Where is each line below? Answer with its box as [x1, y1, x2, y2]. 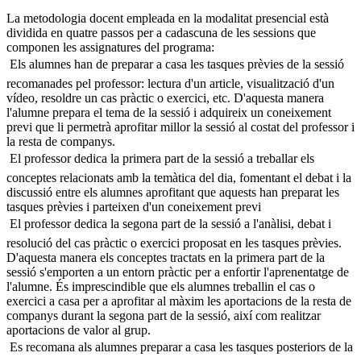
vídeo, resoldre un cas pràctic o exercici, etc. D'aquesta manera [6, 91, 324, 105]
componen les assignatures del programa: [6, 40, 214, 54]
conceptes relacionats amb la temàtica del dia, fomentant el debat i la [6, 171, 351, 185]
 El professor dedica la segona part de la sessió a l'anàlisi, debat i [6, 217, 331, 230]
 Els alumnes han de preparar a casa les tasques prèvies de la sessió [6, 57, 344, 71]
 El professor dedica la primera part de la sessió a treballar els [6, 151, 314, 165]
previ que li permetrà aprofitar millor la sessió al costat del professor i [6, 120, 355, 134]
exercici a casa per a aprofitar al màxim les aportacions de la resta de [6, 294, 351, 308]
